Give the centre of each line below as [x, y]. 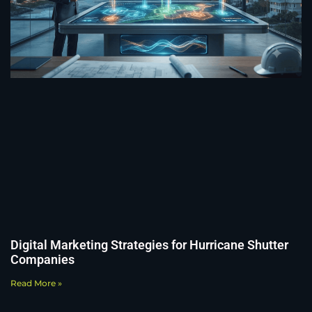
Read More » [36, 283]
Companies [42, 260]
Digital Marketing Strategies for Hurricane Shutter [149, 245]
